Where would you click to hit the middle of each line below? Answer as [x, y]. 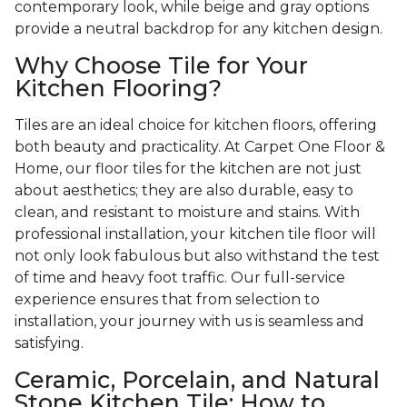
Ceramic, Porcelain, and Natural [197, 380]
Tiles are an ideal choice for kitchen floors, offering [196, 125]
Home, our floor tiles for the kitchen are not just [188, 169]
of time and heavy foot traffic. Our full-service [180, 278]
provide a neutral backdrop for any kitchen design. [199, 29]
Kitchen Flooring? [118, 89]
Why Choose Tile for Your [161, 66]
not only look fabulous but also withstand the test [197, 256]
